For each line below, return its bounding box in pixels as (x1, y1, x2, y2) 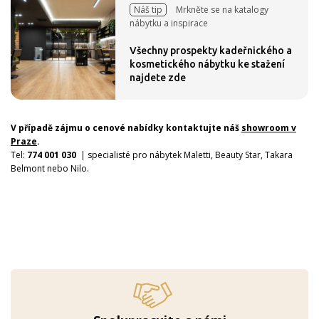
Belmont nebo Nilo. (11, 162, 89, 174)
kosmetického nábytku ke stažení (130, 58, 285, 70)
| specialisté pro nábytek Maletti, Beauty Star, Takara (76, 149, 293, 161)
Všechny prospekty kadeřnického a (130, 45, 292, 56)
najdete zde (130, 72, 186, 83)
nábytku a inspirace (130, 17, 208, 29)
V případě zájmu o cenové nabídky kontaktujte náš (11, 122, 241, 134)
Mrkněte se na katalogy (174, 4, 268, 16)
